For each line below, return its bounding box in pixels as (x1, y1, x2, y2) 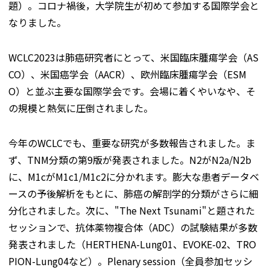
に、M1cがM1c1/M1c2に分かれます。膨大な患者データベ (8, 169, 259, 184)
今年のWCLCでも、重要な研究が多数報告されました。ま (8, 136, 256, 150)
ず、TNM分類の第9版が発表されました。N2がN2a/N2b (8, 152, 251, 167)
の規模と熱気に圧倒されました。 (8, 101, 153, 115)
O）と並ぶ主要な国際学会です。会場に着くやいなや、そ (8, 84, 256, 98)
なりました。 (8, 15, 66, 30)
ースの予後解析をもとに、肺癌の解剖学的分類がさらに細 (8, 186, 259, 201)
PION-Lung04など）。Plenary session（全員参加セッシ (8, 254, 253, 268)
